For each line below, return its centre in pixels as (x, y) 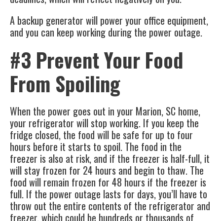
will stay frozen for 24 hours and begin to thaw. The (107, 170)
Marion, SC (156, 111)
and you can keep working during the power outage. (106, 32)
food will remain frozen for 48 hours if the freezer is (108, 182)
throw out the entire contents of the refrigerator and (110, 206)
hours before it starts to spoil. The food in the (96, 147)
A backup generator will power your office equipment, (109, 20)
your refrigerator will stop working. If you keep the (104, 123)
